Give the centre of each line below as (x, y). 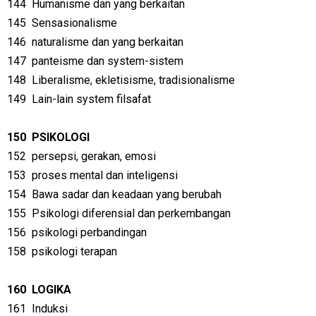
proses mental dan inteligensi (105, 175)
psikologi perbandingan (89, 232)
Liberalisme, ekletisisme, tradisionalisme (133, 80)
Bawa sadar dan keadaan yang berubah (127, 194)
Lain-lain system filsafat (91, 99)
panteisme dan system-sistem (108, 61)
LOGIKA (51, 290)
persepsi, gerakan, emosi (94, 156)
